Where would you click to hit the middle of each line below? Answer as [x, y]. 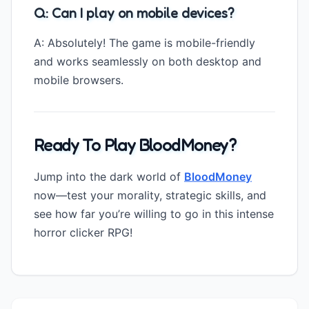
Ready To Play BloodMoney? [135, 145]
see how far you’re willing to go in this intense [154, 213]
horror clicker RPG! [83, 232]
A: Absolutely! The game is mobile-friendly [144, 42]
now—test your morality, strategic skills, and [150, 195]
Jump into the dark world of [109, 176]
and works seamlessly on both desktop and [148, 61]
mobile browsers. [79, 80]
